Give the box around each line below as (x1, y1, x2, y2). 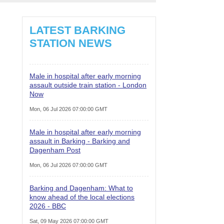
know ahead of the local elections (29, 192, 134, 201)
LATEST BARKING (29, 23, 125, 36)
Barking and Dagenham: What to (29, 183, 133, 192)
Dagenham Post (29, 145, 80, 154)
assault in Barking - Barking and (29, 136, 130, 145)
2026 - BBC (29, 201, 66, 210)
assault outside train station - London (29, 80, 146, 89)
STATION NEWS (29, 36, 112, 49)
